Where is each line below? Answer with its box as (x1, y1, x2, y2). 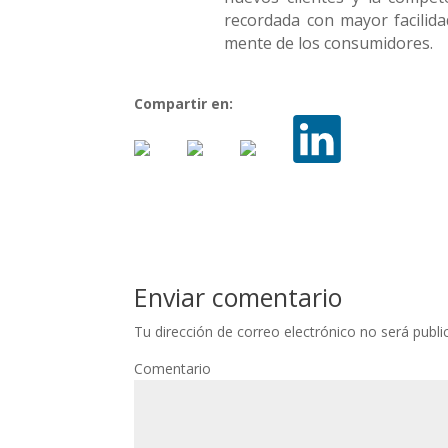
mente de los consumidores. (224, 32, 434, 54)
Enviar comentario (134, 280, 343, 314)
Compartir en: (134, 94, 238, 113)
